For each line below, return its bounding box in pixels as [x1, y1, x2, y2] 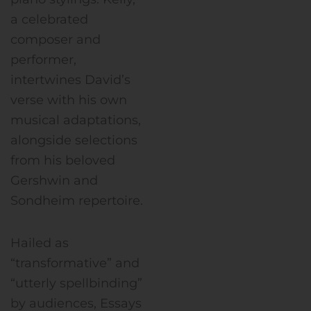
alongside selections [10, 133, 137, 149]
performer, [10, 52, 76, 68]
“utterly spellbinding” [10, 275, 142, 291]
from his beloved [10, 153, 115, 169]
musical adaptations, [10, 112, 141, 128]
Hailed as [10, 235, 69, 251]
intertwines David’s [10, 72, 131, 88]
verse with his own [10, 92, 127, 108]
